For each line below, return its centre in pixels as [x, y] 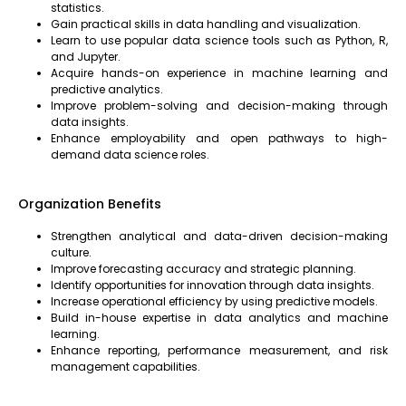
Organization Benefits [90, 203]
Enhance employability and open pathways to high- [219, 138]
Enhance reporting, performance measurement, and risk [219, 350]
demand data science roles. [130, 154]
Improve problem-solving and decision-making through [219, 105]
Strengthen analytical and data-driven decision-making [219, 236]
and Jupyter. [86, 56]
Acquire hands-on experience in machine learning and [219, 72]
